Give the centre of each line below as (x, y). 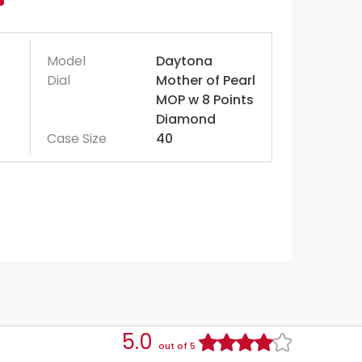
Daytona (184, 61)
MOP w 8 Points (204, 100)
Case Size (76, 139)
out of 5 (177, 346)
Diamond (185, 119)
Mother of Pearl (205, 80)
